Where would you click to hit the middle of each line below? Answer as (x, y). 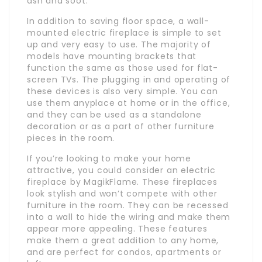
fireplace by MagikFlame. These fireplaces (122, 182)
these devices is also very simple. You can (123, 91)
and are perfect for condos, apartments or (124, 252)
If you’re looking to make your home (109, 158)
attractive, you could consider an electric (121, 170)
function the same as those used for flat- (123, 68)
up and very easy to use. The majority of (119, 44)
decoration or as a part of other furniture (121, 126)
